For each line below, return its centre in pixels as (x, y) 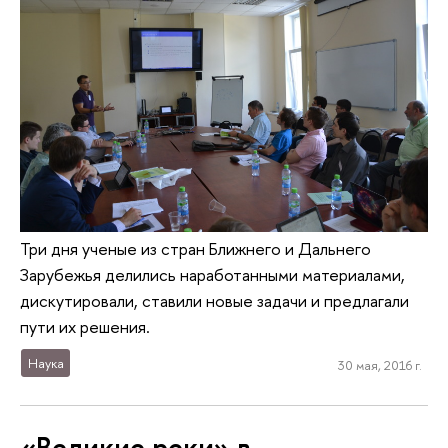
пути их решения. (85, 327)
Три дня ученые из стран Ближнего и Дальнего (195, 249)
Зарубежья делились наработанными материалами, (212, 275)
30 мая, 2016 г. (379, 365)
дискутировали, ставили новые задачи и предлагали (214, 301)
